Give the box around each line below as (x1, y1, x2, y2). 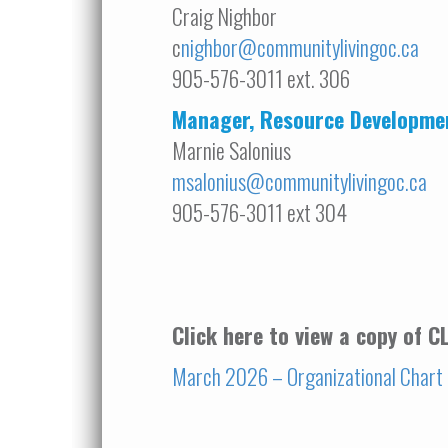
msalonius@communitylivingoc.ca (172, 165, 427, 197)
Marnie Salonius (172, 134, 291, 166)
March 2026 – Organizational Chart (172, 360, 443, 392)
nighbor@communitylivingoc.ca (181, 31, 419, 63)
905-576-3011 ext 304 (172, 196, 347, 228)
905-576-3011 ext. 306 (172, 62, 350, 94)
